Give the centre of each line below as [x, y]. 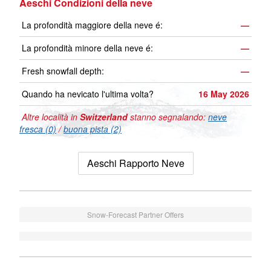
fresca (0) [38, 129]
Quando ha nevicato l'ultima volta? [88, 94]
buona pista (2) [93, 129]
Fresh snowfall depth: [63, 71]
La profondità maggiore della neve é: [92, 25]
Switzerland [104, 117]
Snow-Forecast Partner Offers [135, 215]
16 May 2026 [224, 94]
